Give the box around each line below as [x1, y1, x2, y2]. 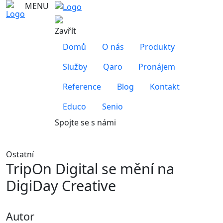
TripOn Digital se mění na [6, 158, 174, 178]
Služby [63, 61, 87, 72]
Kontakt [150, 81, 180, 92]
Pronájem [138, 61, 175, 72]
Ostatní [6, 148, 34, 160]
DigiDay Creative [6, 175, 116, 195]
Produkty [140, 41, 175, 52]
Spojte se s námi [55, 116, 116, 128]
